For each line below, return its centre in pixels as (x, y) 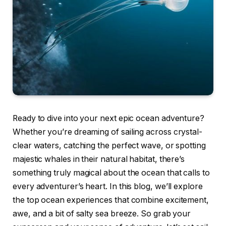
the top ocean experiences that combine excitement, (111, 200)
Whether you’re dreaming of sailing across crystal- (108, 132)
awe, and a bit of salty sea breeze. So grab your (102, 214)
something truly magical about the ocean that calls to (111, 173)
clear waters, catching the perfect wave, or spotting (109, 146)
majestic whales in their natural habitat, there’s (99, 159)
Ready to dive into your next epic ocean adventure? (109, 119)
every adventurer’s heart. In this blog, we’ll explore (108, 187)
